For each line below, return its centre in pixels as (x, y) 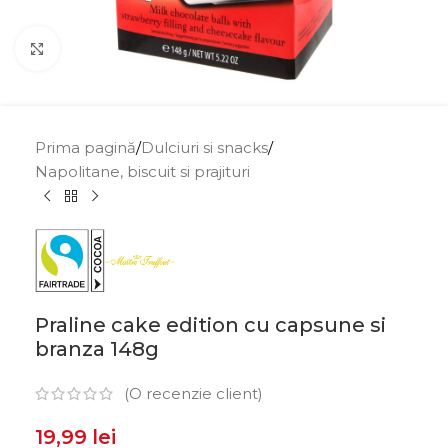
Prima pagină (85, 147)
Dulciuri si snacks (204, 147)
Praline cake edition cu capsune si (210, 325)
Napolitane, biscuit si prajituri (142, 171)
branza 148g (97, 349)
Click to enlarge (115, 48)
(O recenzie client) (193, 394)
